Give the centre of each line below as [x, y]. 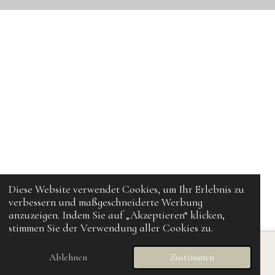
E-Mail [85, 262]
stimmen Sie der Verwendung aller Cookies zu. [111, 228]
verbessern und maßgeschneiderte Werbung [106, 203]
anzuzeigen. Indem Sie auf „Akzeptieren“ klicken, [117, 215]
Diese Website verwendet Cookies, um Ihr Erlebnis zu [127, 190]
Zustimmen [192, 257]
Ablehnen [68, 257]
